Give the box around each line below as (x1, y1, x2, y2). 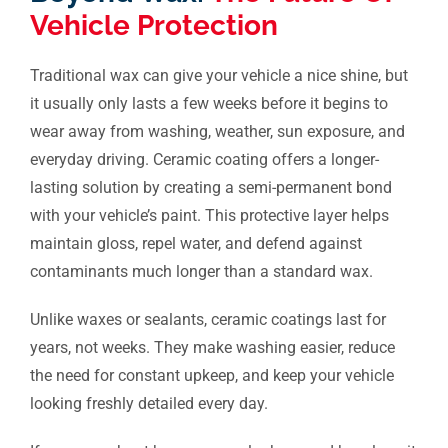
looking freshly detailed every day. (29, 394, 268, 414)
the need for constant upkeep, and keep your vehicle (29, 366, 394, 386)
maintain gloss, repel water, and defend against (29, 234, 362, 254)
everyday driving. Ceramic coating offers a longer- (29, 150, 379, 170)
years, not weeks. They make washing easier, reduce (29, 338, 395, 358)
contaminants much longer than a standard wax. (29, 262, 373, 282)
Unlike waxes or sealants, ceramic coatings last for (29, 310, 386, 330)
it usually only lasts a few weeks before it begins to (29, 94, 388, 114)
